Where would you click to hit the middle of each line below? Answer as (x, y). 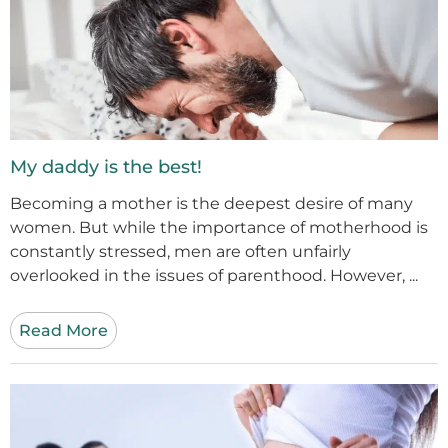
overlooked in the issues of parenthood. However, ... (214, 275)
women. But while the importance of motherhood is (219, 227)
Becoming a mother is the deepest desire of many (211, 203)
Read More (63, 330)
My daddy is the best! (106, 166)
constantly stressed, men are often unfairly (180, 251)
